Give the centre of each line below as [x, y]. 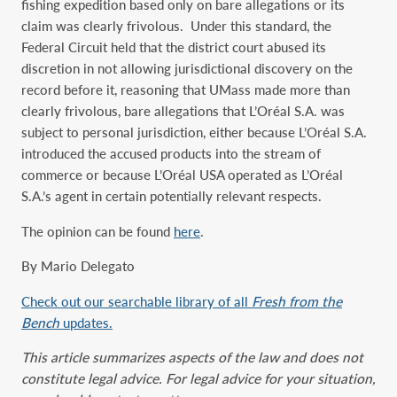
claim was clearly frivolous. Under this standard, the [176, 26]
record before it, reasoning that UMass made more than [186, 90]
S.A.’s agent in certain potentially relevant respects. [171, 196]
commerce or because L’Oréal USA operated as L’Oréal [182, 175]
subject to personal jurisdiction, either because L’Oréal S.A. [194, 132]
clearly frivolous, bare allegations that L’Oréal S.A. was [183, 111]
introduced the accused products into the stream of [171, 154]
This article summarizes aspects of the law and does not [192, 358]
